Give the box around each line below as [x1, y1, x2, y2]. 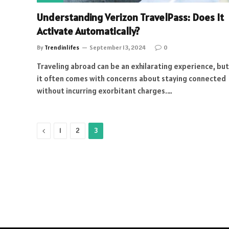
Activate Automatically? [37, 25, 140, 38]
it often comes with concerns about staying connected [37, 74, 226, 83]
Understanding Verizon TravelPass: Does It [37, 11, 224, 24]
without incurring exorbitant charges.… [37, 86, 172, 96]
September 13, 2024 [89, 43, 146, 51]
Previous [44, 126, 73, 135]
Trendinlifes [44, 43, 79, 51]
